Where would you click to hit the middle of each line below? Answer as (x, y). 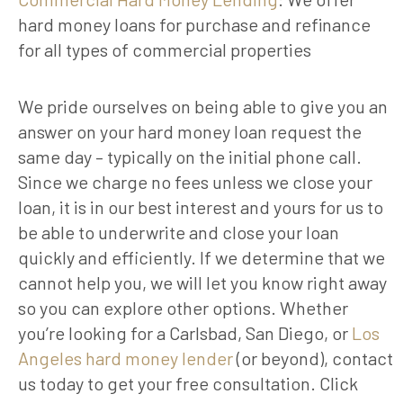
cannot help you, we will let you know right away (202, 283)
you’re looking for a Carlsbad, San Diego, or (185, 333)
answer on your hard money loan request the (190, 132)
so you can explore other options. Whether (183, 308)
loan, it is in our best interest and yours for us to (201, 207)
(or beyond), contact (313, 358)
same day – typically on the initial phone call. (190, 157)
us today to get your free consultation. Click (188, 384)
